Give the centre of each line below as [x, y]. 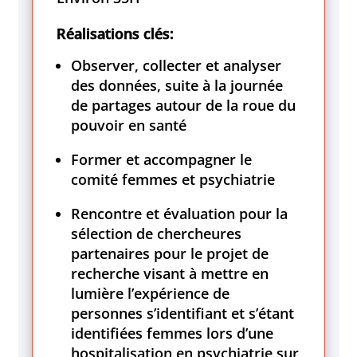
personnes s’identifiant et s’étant [183, 313]
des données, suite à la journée [177, 85]
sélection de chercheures [157, 233]
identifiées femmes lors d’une [173, 333]
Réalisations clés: [116, 33]
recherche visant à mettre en [170, 273]
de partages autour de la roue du [184, 105]
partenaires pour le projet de [170, 253]
